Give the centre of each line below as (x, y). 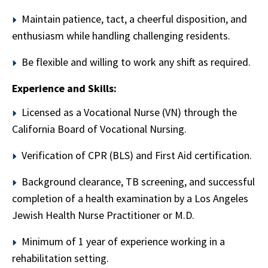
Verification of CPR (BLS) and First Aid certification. (137, 155)
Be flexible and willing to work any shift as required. (136, 62)
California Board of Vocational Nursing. (99, 129)
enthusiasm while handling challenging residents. (121, 36)
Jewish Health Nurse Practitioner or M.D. (103, 215)
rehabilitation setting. (60, 258)
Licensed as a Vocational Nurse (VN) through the (129, 112)
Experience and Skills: (64, 88)
